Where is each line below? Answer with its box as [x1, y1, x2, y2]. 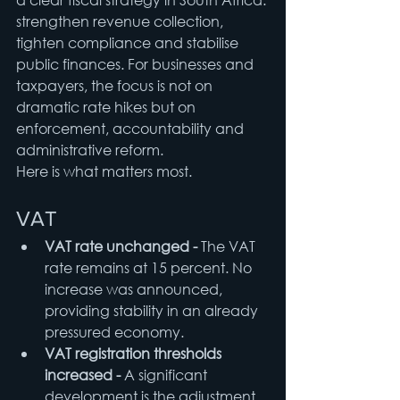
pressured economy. [45, 322, 184, 342]
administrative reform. [16, 140, 163, 160]
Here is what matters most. [16, 162, 192, 181]
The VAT [201, 237, 259, 256]
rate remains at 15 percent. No [45, 258, 255, 278]
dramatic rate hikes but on [16, 97, 199, 117]
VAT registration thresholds [45, 344, 225, 363]
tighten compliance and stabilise [16, 33, 242, 53]
